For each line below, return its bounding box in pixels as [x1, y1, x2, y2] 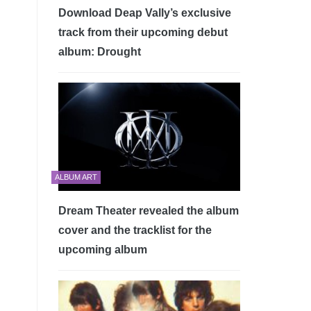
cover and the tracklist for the [58, 224, 212, 236]
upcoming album [58, 243, 147, 255]
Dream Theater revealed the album [58, 204, 239, 217]
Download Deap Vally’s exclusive [58, 6, 231, 19]
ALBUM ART [54, 172, 97, 181]
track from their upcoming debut [58, 26, 228, 38]
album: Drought [58, 45, 141, 58]
